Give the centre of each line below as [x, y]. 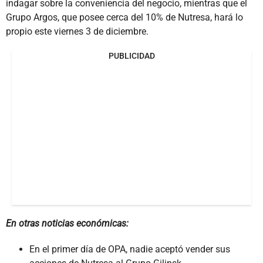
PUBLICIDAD [131, 55]
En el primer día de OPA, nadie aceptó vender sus [130, 249]
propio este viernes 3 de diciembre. [77, 31]
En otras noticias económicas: [67, 223]
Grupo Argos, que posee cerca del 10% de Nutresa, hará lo [124, 17]
